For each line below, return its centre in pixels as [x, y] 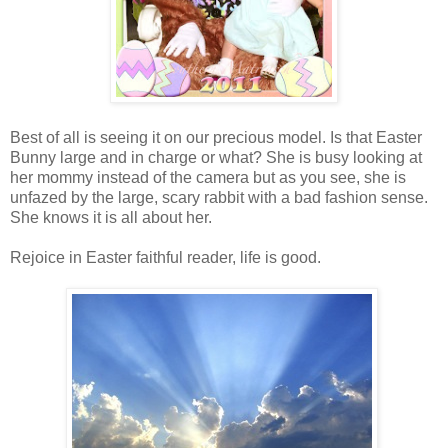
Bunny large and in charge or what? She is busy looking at [216, 157]
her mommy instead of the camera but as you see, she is [208, 177]
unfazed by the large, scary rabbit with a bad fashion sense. [219, 197]
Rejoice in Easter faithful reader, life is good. [165, 257]
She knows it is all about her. [111, 217]
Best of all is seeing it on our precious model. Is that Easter [216, 137]
